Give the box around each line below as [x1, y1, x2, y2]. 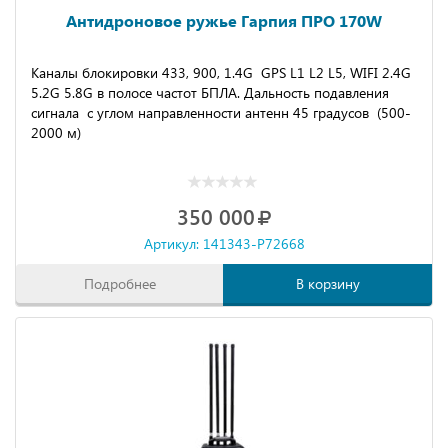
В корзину [295, 274, 360, 293]
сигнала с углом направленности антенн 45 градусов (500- [31, 103, 411, 122]
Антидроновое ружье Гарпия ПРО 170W [66, 10, 382, 31]
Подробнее [84, 274, 156, 293]
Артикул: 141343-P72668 [143, 234, 305, 253]
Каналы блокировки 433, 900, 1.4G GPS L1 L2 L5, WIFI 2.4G [31, 63, 411, 82]
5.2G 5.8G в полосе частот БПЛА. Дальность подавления [31, 83, 389, 102]
